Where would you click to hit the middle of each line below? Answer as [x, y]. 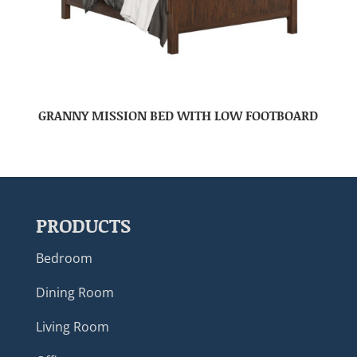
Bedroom [64, 259]
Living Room [72, 327]
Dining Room [75, 293]
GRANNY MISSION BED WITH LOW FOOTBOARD [178, 115]
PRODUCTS [83, 226]
